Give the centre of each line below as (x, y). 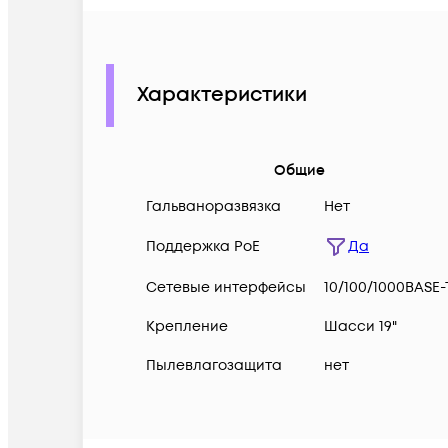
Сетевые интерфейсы (226, 287)
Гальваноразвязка (213, 206)
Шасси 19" (360, 326)
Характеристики (222, 95)
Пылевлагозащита (214, 365)
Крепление (187, 326)
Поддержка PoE (203, 246)
